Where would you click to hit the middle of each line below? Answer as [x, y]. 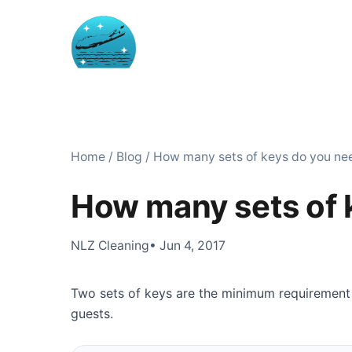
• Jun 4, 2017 [187, 245]
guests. [94, 313]
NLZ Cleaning [110, 245]
